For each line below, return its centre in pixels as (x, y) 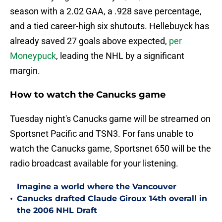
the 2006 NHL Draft (57, 211)
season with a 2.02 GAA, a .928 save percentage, (106, 11)
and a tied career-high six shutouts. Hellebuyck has (110, 26)
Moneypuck (33, 56)
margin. (25, 71)
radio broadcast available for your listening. (94, 164)
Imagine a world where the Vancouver (97, 187)
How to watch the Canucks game (88, 95)
